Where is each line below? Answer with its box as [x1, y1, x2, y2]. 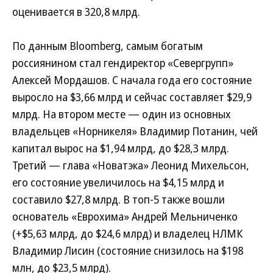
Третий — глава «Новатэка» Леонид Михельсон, [12, 158, 249, 172]
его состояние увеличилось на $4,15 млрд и [12, 175, 224, 190]
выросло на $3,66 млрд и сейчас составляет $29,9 [12, 90, 252, 104]
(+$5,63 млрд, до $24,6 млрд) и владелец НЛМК [12, 226, 243, 241]
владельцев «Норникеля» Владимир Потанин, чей [12, 124, 258, 138]
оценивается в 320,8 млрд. [12, 4, 140, 19]
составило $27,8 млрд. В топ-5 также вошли [12, 192, 225, 207]
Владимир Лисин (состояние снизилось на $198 [12, 243, 243, 258]
